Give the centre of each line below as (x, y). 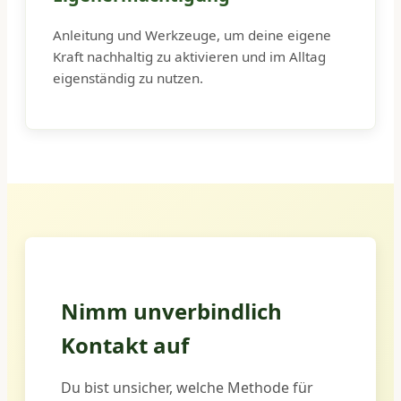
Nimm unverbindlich (171, 311)
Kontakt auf (125, 345)
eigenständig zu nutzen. (128, 77)
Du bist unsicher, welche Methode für (187, 387)
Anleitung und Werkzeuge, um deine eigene (192, 34)
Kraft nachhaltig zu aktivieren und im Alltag (189, 56)
